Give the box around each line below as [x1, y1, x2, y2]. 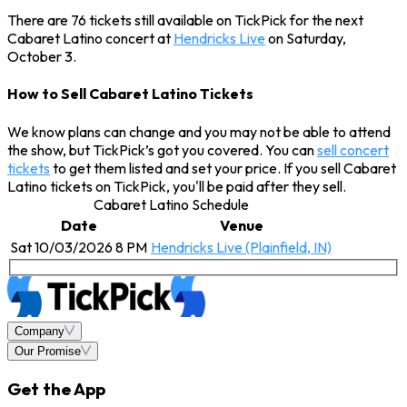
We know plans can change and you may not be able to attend [7, 122, 391, 141]
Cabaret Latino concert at [7, 28, 174, 47]
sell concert [317, 140, 389, 159]
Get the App [7, 377, 105, 400]
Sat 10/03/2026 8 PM [10, 237, 147, 256]
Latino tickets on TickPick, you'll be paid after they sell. [7, 176, 346, 195]
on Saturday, [265, 28, 346, 47]
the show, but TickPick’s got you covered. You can [7, 140, 317, 159]
